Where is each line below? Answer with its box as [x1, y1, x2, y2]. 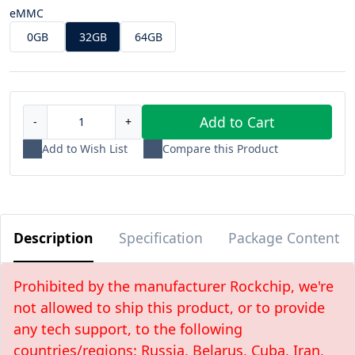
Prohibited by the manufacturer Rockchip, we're [13, 276, 334, 296]
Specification [119, 227, 203, 247]
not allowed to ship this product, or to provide [13, 297, 325, 317]
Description [13, 227, 94, 247]
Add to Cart [200, 112, 274, 132]
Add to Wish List [42, 141, 128, 157]
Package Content [228, 227, 339, 247]
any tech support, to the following [13, 319, 242, 338]
